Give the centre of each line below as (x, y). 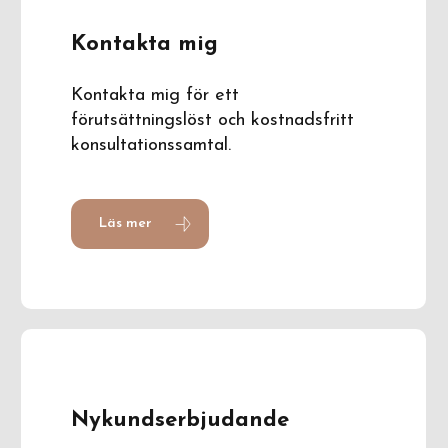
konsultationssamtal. (151, 145)
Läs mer (126, 223)
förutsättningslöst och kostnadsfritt (213, 120)
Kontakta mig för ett (155, 95)
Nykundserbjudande (180, 420)
